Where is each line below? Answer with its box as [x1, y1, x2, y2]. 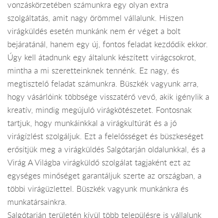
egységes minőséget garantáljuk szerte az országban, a [7, 170, 201, 181]
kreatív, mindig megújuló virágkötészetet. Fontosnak [7, 104, 192, 115]
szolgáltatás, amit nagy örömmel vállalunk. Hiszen [7, 12, 183, 23]
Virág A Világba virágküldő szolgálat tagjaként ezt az [7, 157, 191, 168]
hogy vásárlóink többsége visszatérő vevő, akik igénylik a [7, 91, 209, 102]
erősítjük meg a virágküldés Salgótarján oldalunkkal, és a [7, 144, 205, 155]
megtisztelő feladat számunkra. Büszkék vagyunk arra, [7, 78, 199, 89]
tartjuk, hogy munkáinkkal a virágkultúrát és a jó [7, 117, 177, 128]
